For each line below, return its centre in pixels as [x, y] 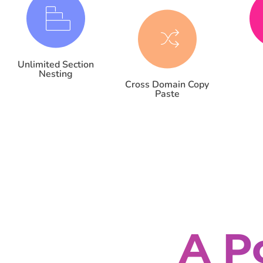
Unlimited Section [55, 64]
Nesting [55, 74]
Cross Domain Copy [167, 85]
